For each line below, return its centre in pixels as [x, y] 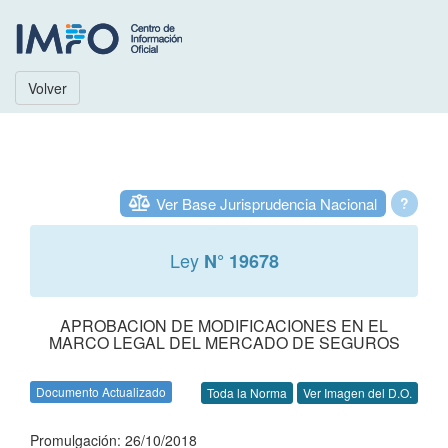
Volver [47, 88]
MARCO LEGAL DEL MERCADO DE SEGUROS [224, 342]
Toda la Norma [247, 393]
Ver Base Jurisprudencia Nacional [266, 203]
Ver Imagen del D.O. [357, 393]
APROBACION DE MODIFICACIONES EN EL [224, 325]
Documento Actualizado [101, 391]
